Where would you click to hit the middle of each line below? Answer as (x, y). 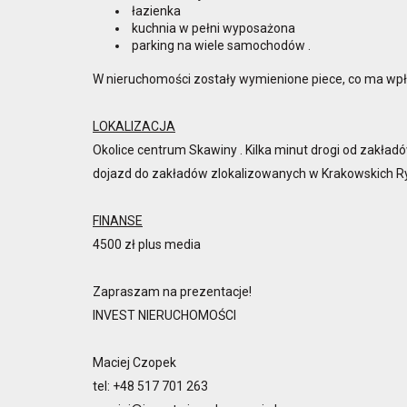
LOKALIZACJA (134, 126)
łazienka (155, 10)
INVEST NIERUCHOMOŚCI (164, 315)
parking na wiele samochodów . (220, 45)
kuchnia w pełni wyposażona (212, 28)
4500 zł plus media (149, 244)
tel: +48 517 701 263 (150, 386)
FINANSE (118, 220)
